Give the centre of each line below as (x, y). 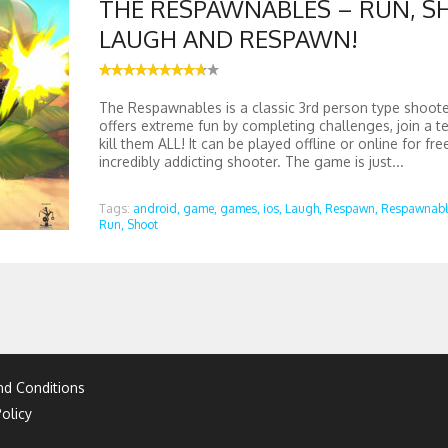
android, (156, 208)
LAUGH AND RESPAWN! (228, 38)
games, (239, 208)
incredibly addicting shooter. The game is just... (251, 161)
